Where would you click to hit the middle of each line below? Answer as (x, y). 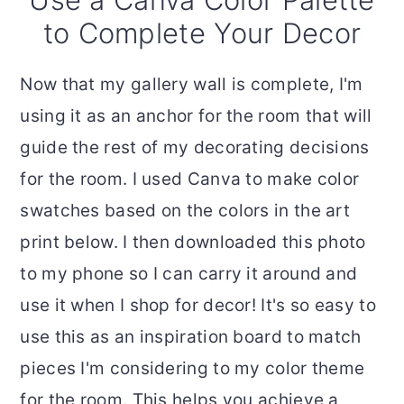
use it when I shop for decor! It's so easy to (198, 306)
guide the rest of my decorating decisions (195, 148)
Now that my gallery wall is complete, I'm (192, 85)
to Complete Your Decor (202, 33)
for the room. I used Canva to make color (190, 179)
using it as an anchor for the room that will (196, 116)
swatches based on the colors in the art (185, 211)
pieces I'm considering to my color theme (193, 369)
